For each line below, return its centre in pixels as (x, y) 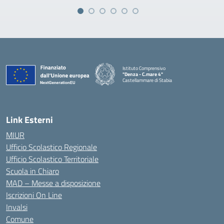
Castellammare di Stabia (147, 80)
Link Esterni (29, 120)
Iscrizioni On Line (34, 195)
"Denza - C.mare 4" (143, 74)
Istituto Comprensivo (144, 68)
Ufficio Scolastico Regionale (51, 147)
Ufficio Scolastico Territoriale (52, 159)
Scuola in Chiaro (32, 171)
